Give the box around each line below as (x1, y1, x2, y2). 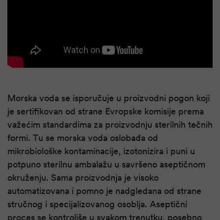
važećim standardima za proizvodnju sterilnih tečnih (7, 119, 213, 130)
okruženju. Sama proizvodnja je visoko (7, 172, 159, 183)
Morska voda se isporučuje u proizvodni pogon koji (7, 93, 210, 104)
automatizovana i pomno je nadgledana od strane (7, 186, 201, 196)
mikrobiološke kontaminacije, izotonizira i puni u (7, 146, 195, 157)
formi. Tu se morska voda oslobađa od (7, 133, 158, 143)
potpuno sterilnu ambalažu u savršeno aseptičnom (7, 159, 205, 170)
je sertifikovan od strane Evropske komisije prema (7, 106, 204, 117)
